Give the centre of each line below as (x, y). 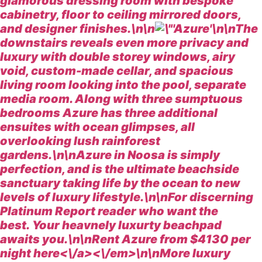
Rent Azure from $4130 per (171, 239)
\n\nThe (235, 29)
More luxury (195, 254)
